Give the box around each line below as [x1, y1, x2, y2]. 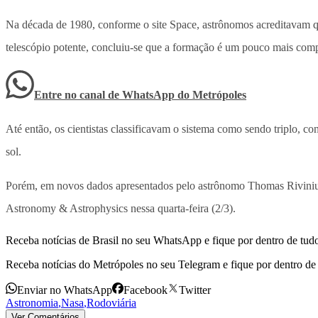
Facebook [124, 284, 168, 297]
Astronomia [6, 297, 58, 309]
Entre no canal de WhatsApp [34, 89, 177, 102]
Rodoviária [87, 297, 136, 309]
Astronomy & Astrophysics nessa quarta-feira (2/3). [6, 202, 236, 215]
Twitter [179, 284, 211, 297]
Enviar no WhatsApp [17, 284, 112, 297]
